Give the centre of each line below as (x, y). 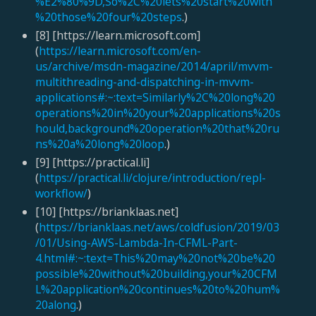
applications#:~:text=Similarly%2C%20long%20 (155, 98)
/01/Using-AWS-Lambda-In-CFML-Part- (136, 243)
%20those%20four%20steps (108, 17)
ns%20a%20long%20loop (99, 144)
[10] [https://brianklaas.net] (107, 212)
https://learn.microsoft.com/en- (120, 51)
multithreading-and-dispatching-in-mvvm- (144, 82)
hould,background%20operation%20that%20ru (157, 129)
